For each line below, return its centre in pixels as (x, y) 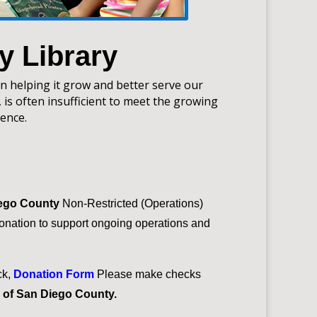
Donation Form (55, 274)
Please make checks (149, 274)
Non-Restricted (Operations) (131, 203)
